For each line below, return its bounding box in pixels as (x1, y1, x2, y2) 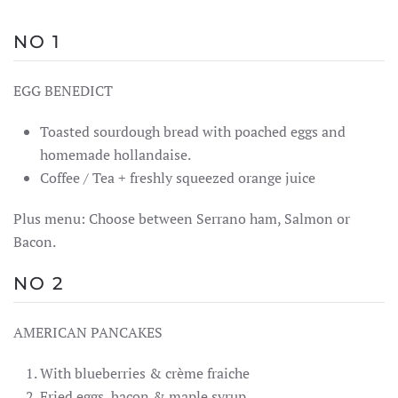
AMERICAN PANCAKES (13, 322, 163, 343)
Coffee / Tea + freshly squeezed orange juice (40, 168, 315, 188)
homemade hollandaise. (40, 145, 191, 165)
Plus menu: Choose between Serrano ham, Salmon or (13, 209, 350, 229)
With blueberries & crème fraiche (40, 363, 250, 384)
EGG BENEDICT (13, 81, 113, 101)
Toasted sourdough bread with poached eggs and (40, 122, 346, 142)
